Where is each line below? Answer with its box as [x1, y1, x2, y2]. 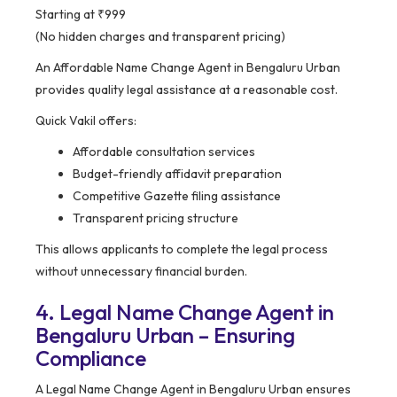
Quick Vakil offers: [35, 113, 136, 129]
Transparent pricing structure [73, 210, 238, 227]
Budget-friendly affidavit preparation [73, 166, 282, 183]
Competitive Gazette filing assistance [73, 188, 281, 205]
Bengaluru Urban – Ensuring [35, 322, 295, 349]
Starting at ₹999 [35, 6, 126, 23]
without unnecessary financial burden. [35, 263, 247, 280]
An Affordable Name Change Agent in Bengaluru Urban [35, 59, 340, 76]
